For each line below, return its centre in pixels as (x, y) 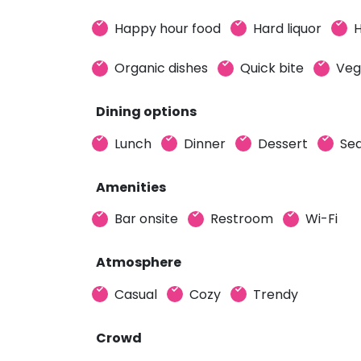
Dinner (205, 143)
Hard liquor (287, 28)
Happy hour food (168, 28)
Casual (136, 294)
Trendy (276, 294)
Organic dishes (161, 68)
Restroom (242, 219)
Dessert (283, 143)
